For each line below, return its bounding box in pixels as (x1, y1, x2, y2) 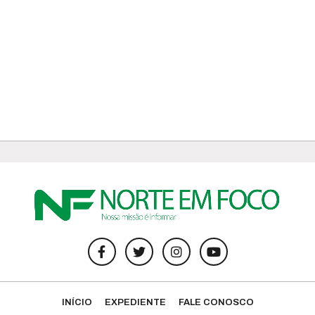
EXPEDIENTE (104, 297, 166, 307)
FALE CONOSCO (178, 297, 254, 307)
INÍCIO (61, 297, 92, 307)
